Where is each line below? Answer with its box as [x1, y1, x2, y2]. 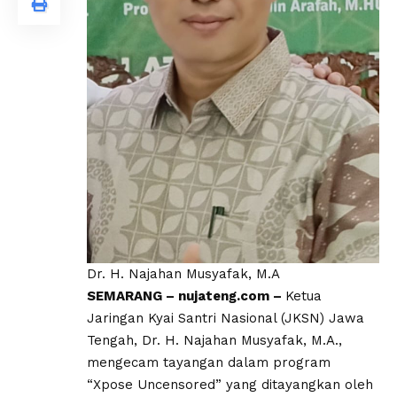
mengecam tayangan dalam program [87, 354, 331, 371]
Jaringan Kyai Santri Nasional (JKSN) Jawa [87, 310, 364, 327]
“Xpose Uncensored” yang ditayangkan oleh [87, 377, 373, 393]
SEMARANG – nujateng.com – [87, 288, 285, 305]
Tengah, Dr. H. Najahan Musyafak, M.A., [87, 332, 342, 349]
